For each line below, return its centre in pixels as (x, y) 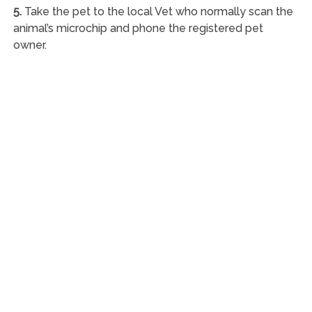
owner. (30, 45)
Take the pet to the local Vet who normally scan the (157, 11)
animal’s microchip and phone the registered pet (138, 28)
